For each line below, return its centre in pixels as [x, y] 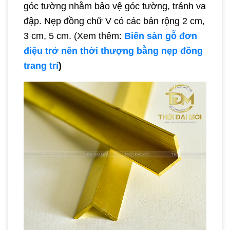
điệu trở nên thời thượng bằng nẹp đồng [113, 51]
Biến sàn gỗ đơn [161, 36]
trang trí [41, 65]
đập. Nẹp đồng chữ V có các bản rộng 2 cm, [114, 21]
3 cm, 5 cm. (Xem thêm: [74, 36]
